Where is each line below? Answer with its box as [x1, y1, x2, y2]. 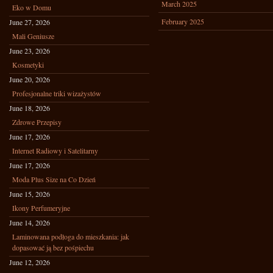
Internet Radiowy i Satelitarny [12, 146, 98, 155]
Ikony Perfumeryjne [12, 203, 70, 213]
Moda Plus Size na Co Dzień [12, 174, 96, 184]
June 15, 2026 [9, 189, 50, 199]
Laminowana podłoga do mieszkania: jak [12, 232, 129, 241]
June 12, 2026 [9, 257, 50, 267]
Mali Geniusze [12, 31, 54, 41]
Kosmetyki [12, 60, 44, 69]
